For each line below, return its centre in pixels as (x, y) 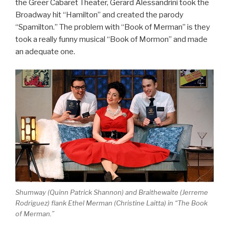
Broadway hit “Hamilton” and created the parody (99, 15)
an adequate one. (45, 52)
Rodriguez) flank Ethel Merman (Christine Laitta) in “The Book (111, 203)
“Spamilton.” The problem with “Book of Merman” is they (113, 27)
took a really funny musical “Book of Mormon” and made (111, 40)
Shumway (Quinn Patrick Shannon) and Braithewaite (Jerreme (112, 192)
